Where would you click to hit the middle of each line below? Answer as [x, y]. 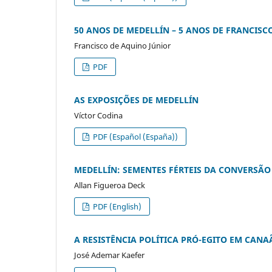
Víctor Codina [98, 115]
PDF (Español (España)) [135, 136]
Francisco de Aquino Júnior [122, 45]
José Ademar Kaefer [109, 255]
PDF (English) [117, 206]
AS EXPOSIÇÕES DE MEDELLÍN [136, 100]
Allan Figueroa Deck [110, 185]
